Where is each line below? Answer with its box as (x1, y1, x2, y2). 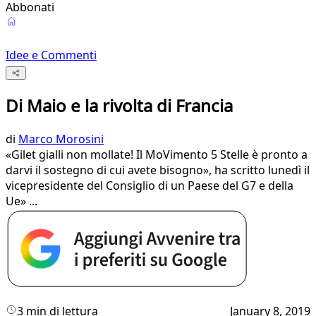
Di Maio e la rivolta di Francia (6, 94, 233, 118)
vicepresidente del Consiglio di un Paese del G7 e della (6, 178, 293, 194)
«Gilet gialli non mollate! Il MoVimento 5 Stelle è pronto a (6, 147, 308, 163)
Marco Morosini (18, 131, 104, 147)
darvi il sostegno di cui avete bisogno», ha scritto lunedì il (6, 162, 310, 178)
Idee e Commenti (6, 47, 97, 63)
